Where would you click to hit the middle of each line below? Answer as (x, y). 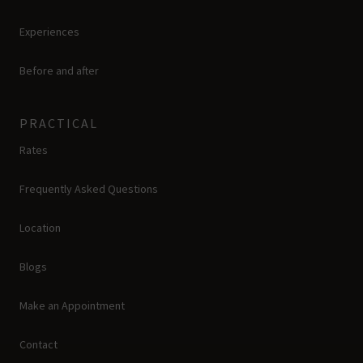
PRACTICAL (59, 123)
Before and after (59, 70)
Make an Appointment (72, 305)
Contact (38, 344)
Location (40, 227)
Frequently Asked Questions (89, 188)
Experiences (49, 31)
